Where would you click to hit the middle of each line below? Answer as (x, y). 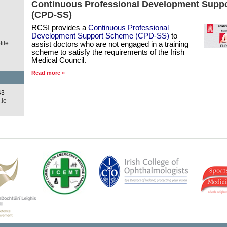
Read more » (48, 73)
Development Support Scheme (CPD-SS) (100, 36)
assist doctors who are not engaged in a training (110, 44)
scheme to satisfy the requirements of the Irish (108, 52)
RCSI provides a (60, 28)
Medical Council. (59, 60)
